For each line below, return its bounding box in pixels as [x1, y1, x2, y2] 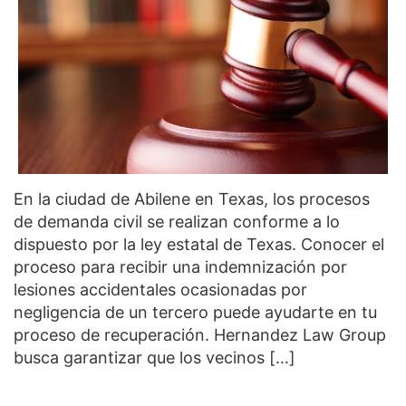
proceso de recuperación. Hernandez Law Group [14, 324, 386, 344]
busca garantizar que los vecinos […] [14, 347, 295, 367]
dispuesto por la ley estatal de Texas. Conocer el [14, 234, 384, 254]
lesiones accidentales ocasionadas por [14, 279, 307, 299]
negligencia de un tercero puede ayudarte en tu [14, 302, 377, 322]
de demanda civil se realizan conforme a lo [14, 211, 340, 231]
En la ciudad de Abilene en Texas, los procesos [14, 188, 370, 208]
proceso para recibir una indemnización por [14, 256, 347, 276]
